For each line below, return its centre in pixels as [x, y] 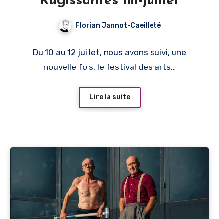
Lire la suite [109, 97]
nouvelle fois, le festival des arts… [109, 67]
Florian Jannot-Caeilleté [118, 25]
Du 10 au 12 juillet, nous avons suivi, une [109, 52]
